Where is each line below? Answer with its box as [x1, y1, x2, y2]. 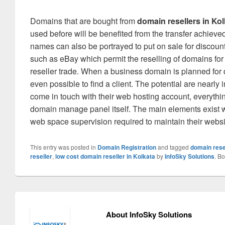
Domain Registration [97, 143, 156, 152]
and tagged [156, 143, 190, 151]
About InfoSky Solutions [105, 209, 192, 220]
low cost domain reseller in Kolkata [55, 152, 155, 161]
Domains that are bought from [30, 15, 137, 27]
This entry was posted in [30, 143, 97, 151]
